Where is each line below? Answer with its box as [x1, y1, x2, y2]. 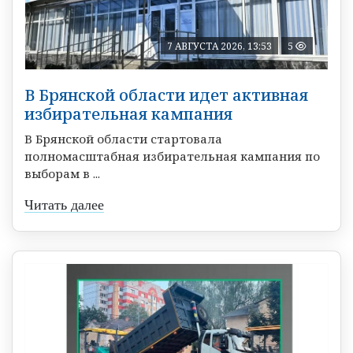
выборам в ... [24, 165, 100, 182]
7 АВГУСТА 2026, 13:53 [167, 39, 272, 54]
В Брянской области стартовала [24, 131, 222, 147]
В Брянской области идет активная [24, 84, 308, 106]
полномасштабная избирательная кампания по [24, 148, 320, 165]
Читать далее [24, 197, 104, 214]
